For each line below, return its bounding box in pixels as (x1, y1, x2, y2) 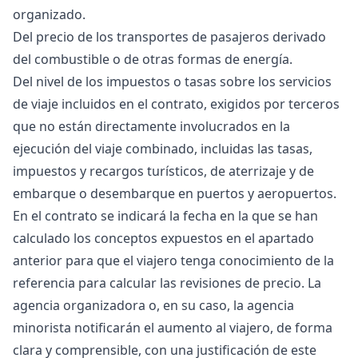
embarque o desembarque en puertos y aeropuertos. (13, 185, 336, 202)
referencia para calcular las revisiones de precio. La (13, 274, 321, 292)
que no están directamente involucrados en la (13, 117, 290, 135)
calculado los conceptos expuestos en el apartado (13, 229, 314, 247)
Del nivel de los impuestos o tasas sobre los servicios (13, 73, 332, 90)
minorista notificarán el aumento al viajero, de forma (13, 319, 332, 336)
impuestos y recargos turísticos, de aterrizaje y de (13, 162, 314, 180)
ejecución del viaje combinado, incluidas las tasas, (13, 140, 312, 157)
